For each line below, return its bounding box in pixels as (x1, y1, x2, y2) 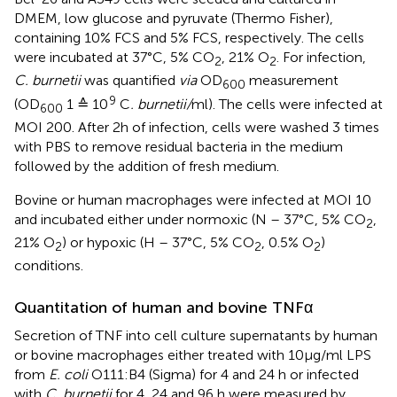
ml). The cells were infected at (191, 95, 383, 113)
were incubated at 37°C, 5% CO (14, 49, 214, 66)
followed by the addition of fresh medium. (14, 157, 279, 175)
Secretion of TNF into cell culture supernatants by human (14, 327, 378, 345)
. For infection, (276, 49, 366, 66)
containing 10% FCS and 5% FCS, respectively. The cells (14, 29, 364, 47)
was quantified (81, 72, 179, 90)
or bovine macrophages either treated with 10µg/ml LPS (14, 346, 371, 364)
